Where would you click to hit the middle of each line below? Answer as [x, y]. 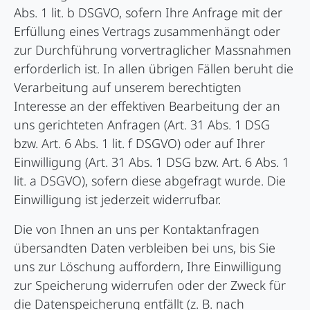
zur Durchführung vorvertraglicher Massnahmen [153, 50]
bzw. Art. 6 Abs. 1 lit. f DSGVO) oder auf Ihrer [139, 144]
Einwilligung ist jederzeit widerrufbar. [117, 200]
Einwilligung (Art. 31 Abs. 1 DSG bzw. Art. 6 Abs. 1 [152, 162]
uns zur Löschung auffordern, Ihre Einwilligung [148, 267]
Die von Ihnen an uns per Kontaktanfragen [137, 229]
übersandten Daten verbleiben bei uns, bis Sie [145, 248]
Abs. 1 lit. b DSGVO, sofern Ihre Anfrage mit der [148, 13]
